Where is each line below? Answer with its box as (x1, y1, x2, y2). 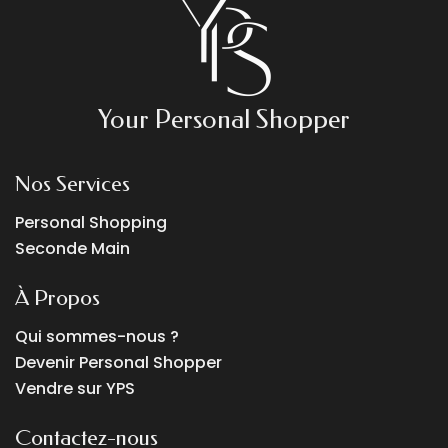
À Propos (15, 284, 100, 311)
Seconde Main (15, 236, 130, 260)
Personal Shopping (15, 210, 167, 234)
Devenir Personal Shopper (15, 350, 222, 374)
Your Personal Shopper (98, 103, 350, 135)
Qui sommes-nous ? (15, 324, 179, 348)
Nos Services (15, 170, 130, 197)
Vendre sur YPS (15, 376, 135, 400)
